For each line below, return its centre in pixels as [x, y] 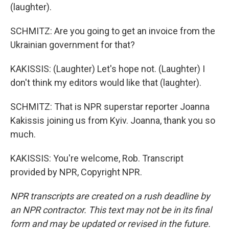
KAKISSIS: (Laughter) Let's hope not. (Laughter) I [108, 69]
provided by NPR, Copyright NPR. [76, 172]
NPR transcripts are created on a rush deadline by [110, 196]
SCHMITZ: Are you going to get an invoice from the [113, 31]
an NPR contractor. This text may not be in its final [111, 210]
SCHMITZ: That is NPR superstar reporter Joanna [110, 107]
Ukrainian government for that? [73, 45]
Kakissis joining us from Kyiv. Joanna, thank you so [113, 121]
